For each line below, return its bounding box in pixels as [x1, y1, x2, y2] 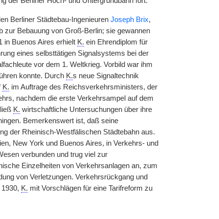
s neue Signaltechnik [72, 72, 139, 80]
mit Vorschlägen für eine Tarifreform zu [27, 184, 153, 192]
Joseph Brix [110, 16, 149, 23]
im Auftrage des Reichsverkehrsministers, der [9, 83, 157, 91]
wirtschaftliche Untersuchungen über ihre [20, 106, 152, 113]
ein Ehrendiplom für [84, 38, 148, 46]
